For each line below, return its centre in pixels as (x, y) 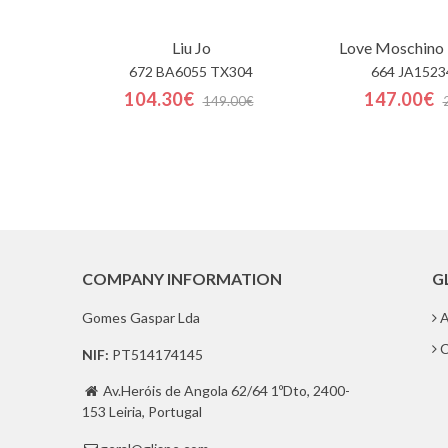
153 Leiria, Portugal (142, 411)
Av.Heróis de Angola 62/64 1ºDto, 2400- (226, 390)
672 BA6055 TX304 (191, 71)
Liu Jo (191, 47)
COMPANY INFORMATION (182, 278)
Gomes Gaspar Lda (141, 317)
